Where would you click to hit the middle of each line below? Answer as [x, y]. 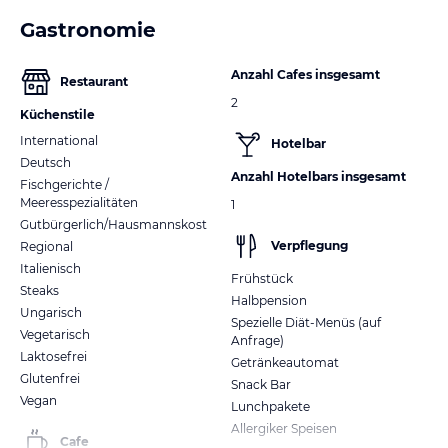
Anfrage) [257, 340]
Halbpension [269, 300]
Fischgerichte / [64, 184]
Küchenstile [57, 114]
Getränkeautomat [285, 362]
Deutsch [45, 162]
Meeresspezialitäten [79, 202]
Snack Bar [261, 384]
